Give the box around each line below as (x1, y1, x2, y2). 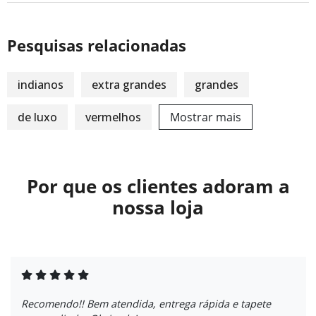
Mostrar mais (170, 109, 241, 125)
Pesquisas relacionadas (7, 34, 186, 56)
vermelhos (85, 109, 141, 125)
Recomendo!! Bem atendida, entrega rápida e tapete (21, 296, 271, 310)
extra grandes (92, 76, 166, 92)
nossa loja (112, 195, 204, 220)
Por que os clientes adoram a (26, 174, 290, 199)
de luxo (18, 109, 57, 125)
